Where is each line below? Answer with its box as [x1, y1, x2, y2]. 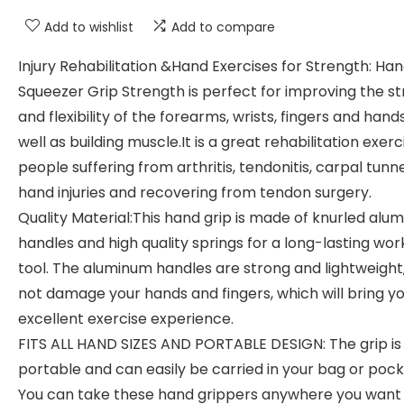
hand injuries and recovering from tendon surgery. [18, 182, 372, 203]
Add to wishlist [44, 18, 133, 36]
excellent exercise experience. [18, 308, 234, 329]
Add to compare [171, 18, 275, 36]
